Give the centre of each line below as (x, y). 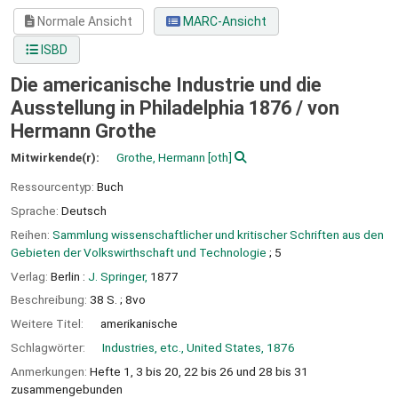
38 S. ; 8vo (118, 300)
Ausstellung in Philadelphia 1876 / (159, 108)
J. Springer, (118, 276)
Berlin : (68, 276)
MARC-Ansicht (223, 22)
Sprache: (36, 210)
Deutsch (84, 210)
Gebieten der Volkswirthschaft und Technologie (139, 252)
